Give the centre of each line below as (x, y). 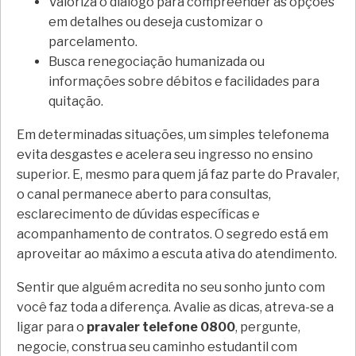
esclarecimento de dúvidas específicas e (138, 214)
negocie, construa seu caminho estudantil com (157, 346)
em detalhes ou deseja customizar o (156, 21)
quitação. (76, 101)
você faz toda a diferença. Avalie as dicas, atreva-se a (175, 307)
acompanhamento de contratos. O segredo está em (172, 234)
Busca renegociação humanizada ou (157, 61)
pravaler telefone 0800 (161, 327)
